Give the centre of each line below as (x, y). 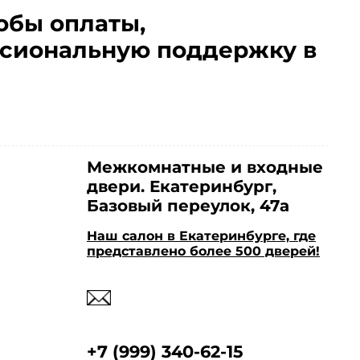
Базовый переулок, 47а (188, 205)
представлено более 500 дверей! (203, 251)
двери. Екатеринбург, (182, 186)
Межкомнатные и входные (205, 167)
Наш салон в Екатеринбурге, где (201, 235)
